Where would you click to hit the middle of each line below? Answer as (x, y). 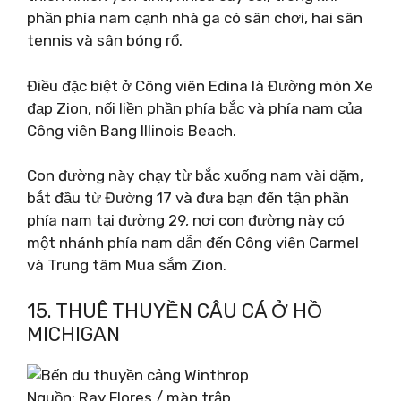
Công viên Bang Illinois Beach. (132, 130)
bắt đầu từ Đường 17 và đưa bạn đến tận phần (188, 198)
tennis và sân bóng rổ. (105, 40)
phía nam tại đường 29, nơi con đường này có (186, 220)
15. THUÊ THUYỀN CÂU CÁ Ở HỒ (175, 311)
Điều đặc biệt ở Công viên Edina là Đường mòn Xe (200, 85)
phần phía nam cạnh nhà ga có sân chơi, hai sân (195, 18)
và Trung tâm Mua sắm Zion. (127, 265)
